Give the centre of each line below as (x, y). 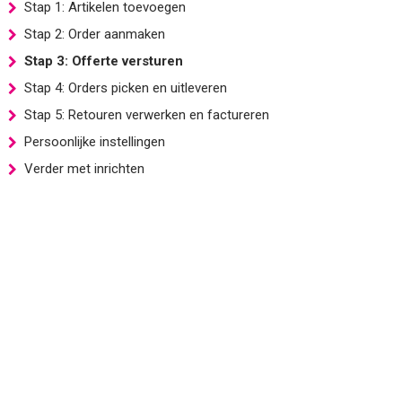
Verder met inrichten (84, 169)
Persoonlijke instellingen (95, 142)
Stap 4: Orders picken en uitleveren (126, 88)
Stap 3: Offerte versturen (104, 61)
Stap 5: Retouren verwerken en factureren (147, 115)
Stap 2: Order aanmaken (95, 34)
